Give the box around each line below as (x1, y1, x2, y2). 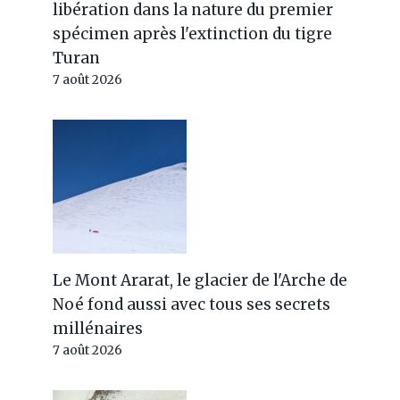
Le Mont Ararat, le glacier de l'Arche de (53, 271, 348, 290)
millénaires (53, 319, 144, 338)
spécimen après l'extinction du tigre (53, 24, 333, 44)
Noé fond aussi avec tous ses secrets (53, 295, 331, 314)
